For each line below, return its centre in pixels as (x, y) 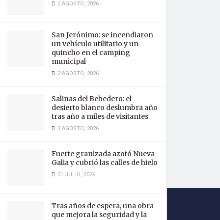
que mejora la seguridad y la (99, 215)
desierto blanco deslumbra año (105, 108)
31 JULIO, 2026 (76, 175)
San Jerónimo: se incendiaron (102, 35)
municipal (69, 61)
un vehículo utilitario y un (95, 44)
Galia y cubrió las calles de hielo (105, 163)
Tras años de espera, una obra (103, 206)
